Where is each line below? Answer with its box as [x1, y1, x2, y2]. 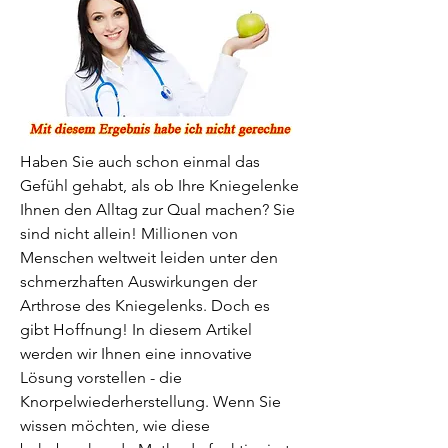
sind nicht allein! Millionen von [20, 223, 238, 243]
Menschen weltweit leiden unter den [20, 247, 278, 267]
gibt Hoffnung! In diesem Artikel [20, 319, 252, 339]
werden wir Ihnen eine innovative [20, 343, 252, 363]
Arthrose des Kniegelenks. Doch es [20, 295, 270, 315]
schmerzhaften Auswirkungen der [20, 271, 257, 291]
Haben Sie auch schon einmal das [20, 151, 260, 171]
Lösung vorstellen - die [20, 367, 182, 387]
